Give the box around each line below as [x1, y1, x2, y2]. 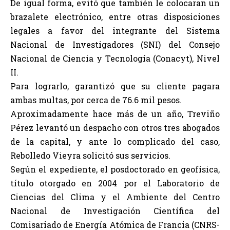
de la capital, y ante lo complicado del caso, [10, 136, 220, 147]
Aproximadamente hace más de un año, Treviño [10, 108, 220, 119]
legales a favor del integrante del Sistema [10, 25, 220, 36]
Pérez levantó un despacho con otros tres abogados [10, 122, 220, 133]
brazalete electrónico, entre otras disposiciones [10, 11, 220, 22]
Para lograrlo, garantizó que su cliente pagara [10, 81, 220, 91]
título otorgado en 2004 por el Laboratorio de [10, 178, 220, 188]
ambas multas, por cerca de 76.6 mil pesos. [10, 94, 182, 105]
